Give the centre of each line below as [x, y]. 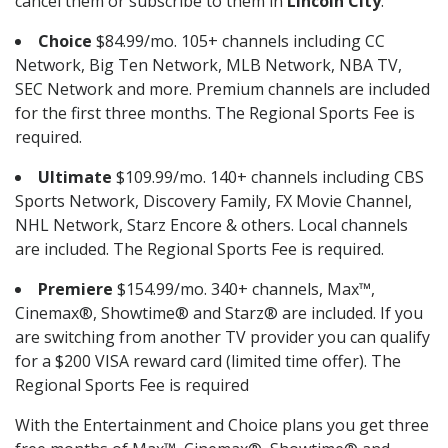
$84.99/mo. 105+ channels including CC [238, 41]
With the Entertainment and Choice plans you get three [222, 425]
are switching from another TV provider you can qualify [222, 337]
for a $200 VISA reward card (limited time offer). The [208, 361]
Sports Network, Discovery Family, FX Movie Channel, [213, 201]
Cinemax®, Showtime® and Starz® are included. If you [219, 313]
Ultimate [75, 177]
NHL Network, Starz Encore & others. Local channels [211, 225]
